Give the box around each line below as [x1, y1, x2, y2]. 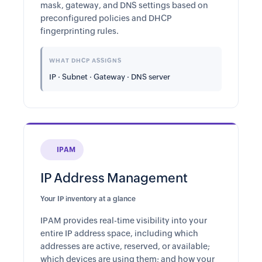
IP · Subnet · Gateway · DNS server [49, 73, 170, 81]
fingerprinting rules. [40, 26, 119, 36]
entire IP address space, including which [40, 229, 198, 238]
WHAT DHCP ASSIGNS [49, 57, 122, 64]
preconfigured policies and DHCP [40, 13, 172, 23]
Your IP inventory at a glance [40, 195, 136, 203]
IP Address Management [40, 171, 188, 185]
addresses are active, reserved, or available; [40, 242, 210, 251]
